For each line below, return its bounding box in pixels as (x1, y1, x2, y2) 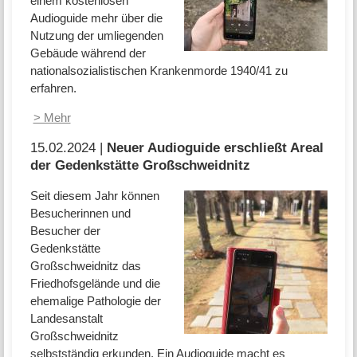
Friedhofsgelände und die (29, 276, 160, 290)
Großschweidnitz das (29, 258, 141, 273)
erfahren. (29, 81, 76, 96)
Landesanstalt (29, 311, 103, 325)
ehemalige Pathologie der (29, 293, 161, 308)
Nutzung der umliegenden (29, 29, 163, 43)
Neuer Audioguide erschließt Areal (106, 140, 324, 155)
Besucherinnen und (29, 206, 131, 220)
